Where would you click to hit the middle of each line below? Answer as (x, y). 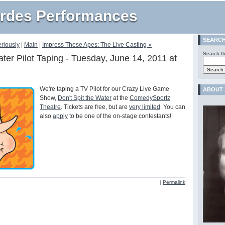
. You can (173, 107)
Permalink (174, 182)
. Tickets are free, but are (95, 107)
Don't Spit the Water (85, 98)
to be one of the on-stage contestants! (120, 116)
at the (121, 98)
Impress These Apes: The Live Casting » (97, 45)
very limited (145, 107)
